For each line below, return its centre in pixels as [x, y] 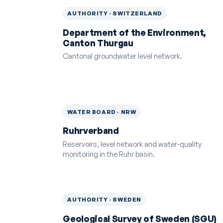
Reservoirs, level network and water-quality [132, 144]
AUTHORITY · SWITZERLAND [115, 13]
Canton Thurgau [98, 43]
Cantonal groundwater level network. [123, 56]
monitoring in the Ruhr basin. [109, 154]
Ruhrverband [91, 131]
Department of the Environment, [135, 32]
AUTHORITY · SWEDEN [104, 200]
